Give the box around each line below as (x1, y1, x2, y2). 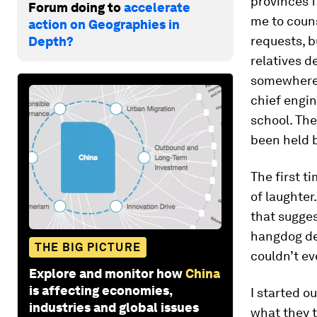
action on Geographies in (28, 16, 180, 32)
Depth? (28, 33, 74, 49)
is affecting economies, (29, 282, 172, 298)
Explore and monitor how (29, 265, 183, 281)
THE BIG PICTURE (35, 240, 141, 254)
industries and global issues (29, 299, 199, 315)
